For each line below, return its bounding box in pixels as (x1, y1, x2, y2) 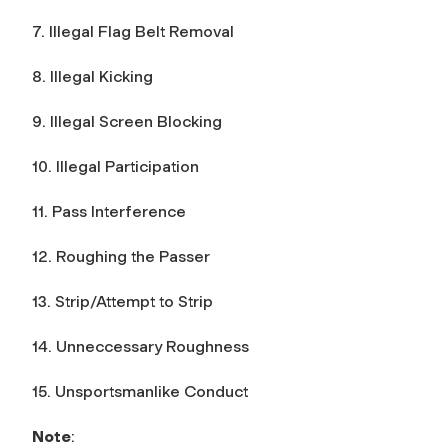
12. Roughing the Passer (32, 246, 210, 266)
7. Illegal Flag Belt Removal (32, 21, 234, 41)
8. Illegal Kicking (32, 66, 153, 86)
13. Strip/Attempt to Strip (32, 291, 213, 311)
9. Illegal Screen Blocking (32, 111, 222, 131)
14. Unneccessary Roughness (32, 336, 249, 356)
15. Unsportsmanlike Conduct (32, 381, 248, 401)
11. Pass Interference (32, 201, 186, 221)
